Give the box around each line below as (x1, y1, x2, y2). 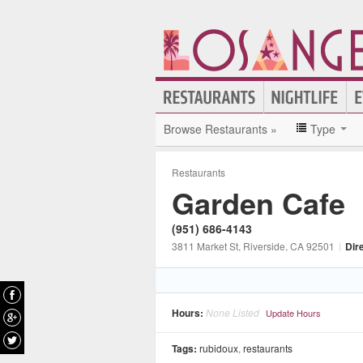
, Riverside (238, 239, 285, 253)
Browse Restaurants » (164, 121, 277, 137)
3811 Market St (172, 239, 238, 253)
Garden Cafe (172, 181, 345, 224)
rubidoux (199, 341, 238, 355)
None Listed (206, 305, 259, 319)
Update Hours (266, 306, 321, 319)
